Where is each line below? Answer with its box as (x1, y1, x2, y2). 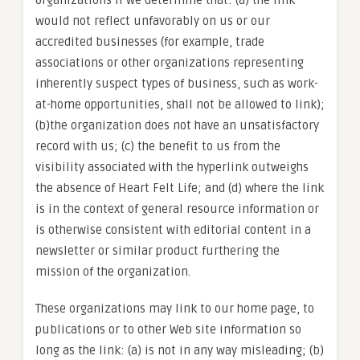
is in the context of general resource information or (35, 202, 319, 216)
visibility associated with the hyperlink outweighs (35, 160, 309, 174)
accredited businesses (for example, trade (35, 35, 264, 49)
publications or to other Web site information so (35, 322, 301, 337)
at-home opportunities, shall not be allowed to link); (35, 97, 325, 112)
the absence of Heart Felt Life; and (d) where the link (35, 181, 324, 195)
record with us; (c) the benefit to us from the (35, 139, 280, 153)
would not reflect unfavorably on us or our (35, 14, 270, 28)
